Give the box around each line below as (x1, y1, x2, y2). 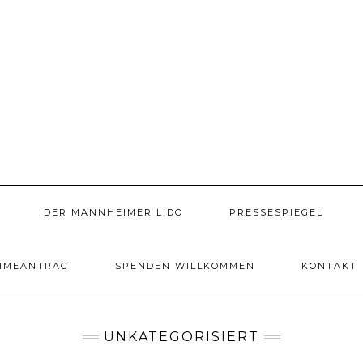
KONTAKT (301, 260, 357, 271)
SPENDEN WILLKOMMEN (114, 260, 255, 271)
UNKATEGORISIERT (104, 329, 259, 344)
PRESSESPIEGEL (229, 207, 323, 218)
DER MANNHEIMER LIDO (44, 207, 183, 218)
